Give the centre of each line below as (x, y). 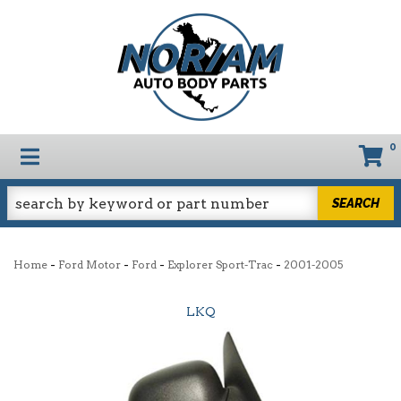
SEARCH (356, 203)
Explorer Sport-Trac (220, 264)
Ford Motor (90, 264)
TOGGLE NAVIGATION (128, 155)
